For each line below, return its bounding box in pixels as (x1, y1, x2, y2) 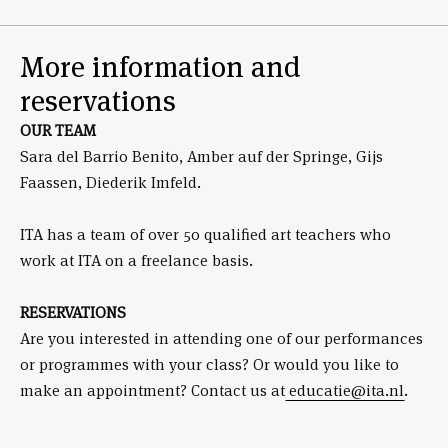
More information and (20, 49, 301, 86)
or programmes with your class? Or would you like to (20, 354, 399, 376)
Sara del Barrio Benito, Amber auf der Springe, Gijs (20, 146, 383, 168)
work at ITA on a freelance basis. (20, 250, 253, 272)
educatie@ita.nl (285, 380, 404, 402)
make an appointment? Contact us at (20, 380, 285, 402)
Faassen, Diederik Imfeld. (20, 172, 201, 194)
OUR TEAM (20, 120, 96, 142)
